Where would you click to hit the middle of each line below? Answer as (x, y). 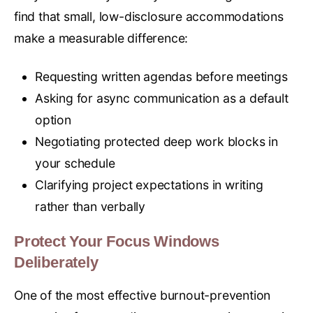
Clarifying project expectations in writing (149, 185)
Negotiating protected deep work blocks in (156, 142)
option (53, 120)
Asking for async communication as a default (162, 99)
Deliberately (56, 263)
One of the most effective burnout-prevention (143, 296)
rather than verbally (90, 207)
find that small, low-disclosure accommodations (149, 17)
